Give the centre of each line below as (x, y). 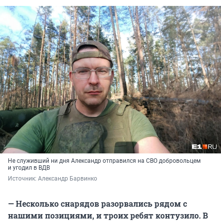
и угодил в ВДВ (29, 168)
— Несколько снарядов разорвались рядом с (97, 204)
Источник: (23, 179)
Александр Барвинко (68, 179)
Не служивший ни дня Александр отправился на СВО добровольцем (104, 161)
